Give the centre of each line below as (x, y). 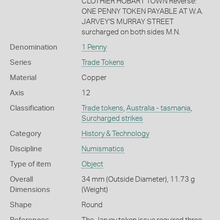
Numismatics (103, 149)
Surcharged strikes (112, 118)
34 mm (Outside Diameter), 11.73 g (138, 179)
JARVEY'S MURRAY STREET (127, 22)
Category (26, 134)
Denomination (34, 47)
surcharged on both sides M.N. (131, 32)
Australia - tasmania (158, 108)
